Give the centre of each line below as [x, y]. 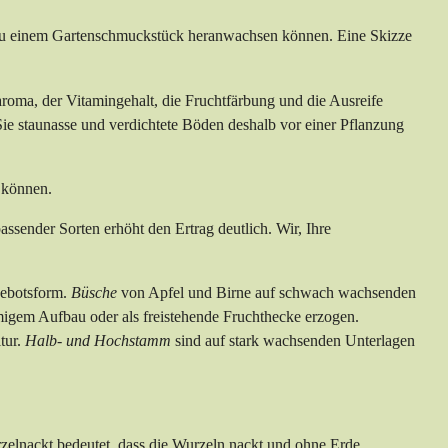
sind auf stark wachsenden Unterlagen [293, 341]
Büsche [94, 293]
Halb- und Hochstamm [96, 341]
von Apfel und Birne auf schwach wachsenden [266, 293]
